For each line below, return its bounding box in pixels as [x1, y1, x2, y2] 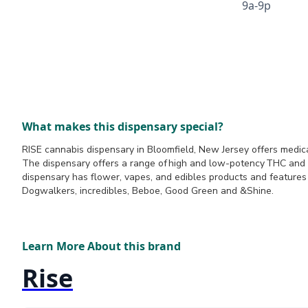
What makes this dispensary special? [22, 119, 223, 134]
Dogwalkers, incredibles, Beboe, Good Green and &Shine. [22, 184, 274, 197]
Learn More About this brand [22, 239, 181, 254]
